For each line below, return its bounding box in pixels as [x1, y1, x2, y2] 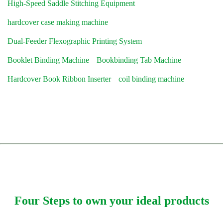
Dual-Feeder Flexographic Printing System [7, 37, 142, 45]
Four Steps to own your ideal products [14, 194, 209, 207]
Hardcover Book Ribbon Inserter [7, 75, 111, 83]
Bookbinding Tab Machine [97, 56, 181, 64]
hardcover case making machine [7, 18, 108, 26]
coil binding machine [118, 75, 184, 83]
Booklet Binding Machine [7, 56, 89, 64]
